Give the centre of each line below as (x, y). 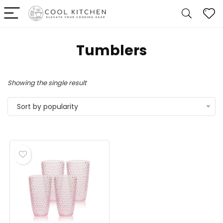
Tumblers (111, 51)
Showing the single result (47, 83)
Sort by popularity (48, 107)
